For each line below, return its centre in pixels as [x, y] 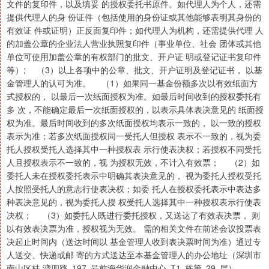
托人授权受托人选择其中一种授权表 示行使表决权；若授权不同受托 [134, 149]
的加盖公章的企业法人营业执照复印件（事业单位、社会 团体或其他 [134, 44]
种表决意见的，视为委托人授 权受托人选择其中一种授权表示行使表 [134, 202]
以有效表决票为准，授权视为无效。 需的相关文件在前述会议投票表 [134, 228]
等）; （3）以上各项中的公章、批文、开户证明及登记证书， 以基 [134, 70]
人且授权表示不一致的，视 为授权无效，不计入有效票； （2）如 [133, 162]
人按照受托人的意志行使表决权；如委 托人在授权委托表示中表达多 [134, 189]
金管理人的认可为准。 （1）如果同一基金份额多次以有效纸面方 [132, 83]
